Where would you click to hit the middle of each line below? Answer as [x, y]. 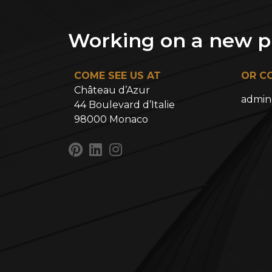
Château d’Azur [112, 90]
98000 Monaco [111, 120]
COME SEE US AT [117, 76]
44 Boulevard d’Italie [124, 105]
